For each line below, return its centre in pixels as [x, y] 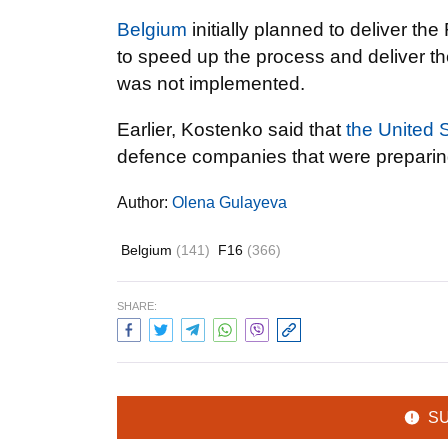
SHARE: [137, 306]
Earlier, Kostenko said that [231, 129]
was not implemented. [211, 83]
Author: [144, 202]
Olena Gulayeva [229, 202]
